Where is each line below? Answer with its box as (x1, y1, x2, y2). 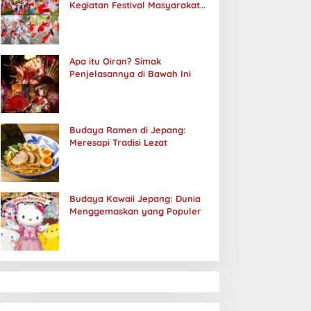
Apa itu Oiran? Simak (69, 56, 161, 67)
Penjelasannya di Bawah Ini (69, 68, 191, 79)
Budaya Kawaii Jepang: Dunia (69, 193, 201, 204)
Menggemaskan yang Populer (69, 205, 201, 217)
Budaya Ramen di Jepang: (69, 124, 186, 135)
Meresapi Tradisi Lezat (69, 137, 167, 148)
